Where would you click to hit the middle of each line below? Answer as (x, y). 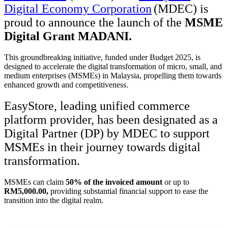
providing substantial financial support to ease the (128, 191)
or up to (176, 182)
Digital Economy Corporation (78, 8)
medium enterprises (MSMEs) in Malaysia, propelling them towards (113, 75)
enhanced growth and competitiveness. (67, 84)
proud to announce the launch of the (93, 22)
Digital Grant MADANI (66, 36)
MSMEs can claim (35, 182)
